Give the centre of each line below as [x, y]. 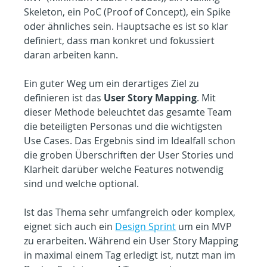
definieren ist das [64, 98]
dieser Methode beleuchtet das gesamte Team [129, 112]
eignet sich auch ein [70, 227]
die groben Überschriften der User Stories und [130, 155]
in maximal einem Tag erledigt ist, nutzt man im [131, 255]
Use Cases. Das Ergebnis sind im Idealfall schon [131, 141]
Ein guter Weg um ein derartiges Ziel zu [113, 84]
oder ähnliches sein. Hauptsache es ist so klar [128, 27]
